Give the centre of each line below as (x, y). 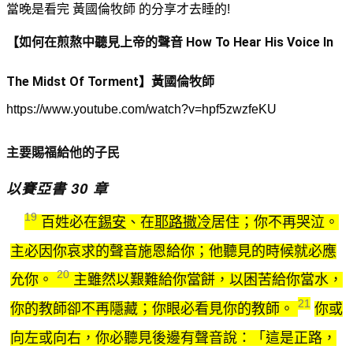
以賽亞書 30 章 (57, 189)
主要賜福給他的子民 (63, 152)
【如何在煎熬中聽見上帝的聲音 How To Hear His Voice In (170, 42)
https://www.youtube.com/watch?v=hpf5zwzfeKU (141, 110)
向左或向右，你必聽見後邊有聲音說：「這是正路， (173, 338)
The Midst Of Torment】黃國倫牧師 (110, 81)
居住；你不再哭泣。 (275, 222)
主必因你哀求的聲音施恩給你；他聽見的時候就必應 (173, 251)
